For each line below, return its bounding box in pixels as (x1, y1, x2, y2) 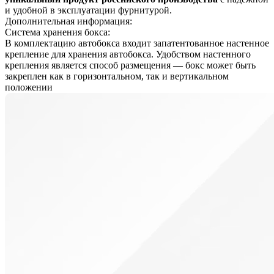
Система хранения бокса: (5, 26, 110, 37)
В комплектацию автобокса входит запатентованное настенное (5, 37, 269, 48)
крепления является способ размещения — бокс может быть (5, 59, 256, 70)
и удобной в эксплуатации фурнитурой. (5, 4, 172, 15)
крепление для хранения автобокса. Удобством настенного (5, 48, 251, 59)
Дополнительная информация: (5, 15, 132, 26)
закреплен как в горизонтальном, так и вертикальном (5, 70, 229, 81)
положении (5, 81, 53, 92)
